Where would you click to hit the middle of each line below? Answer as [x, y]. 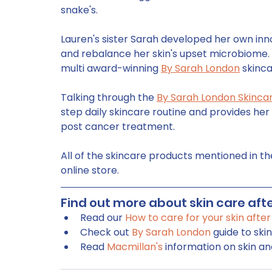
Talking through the [109, 98]
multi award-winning [111, 69]
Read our [103, 218]
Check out [106, 233]
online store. [90, 171]
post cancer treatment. [119, 127]
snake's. [80, 10]
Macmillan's [135, 247]
